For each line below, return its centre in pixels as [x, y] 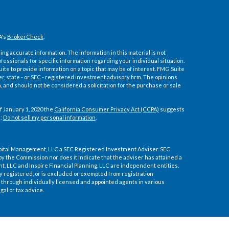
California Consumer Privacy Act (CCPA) [106, 109]
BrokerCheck [25, 37]
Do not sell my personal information [49, 117]
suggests [171, 109]
